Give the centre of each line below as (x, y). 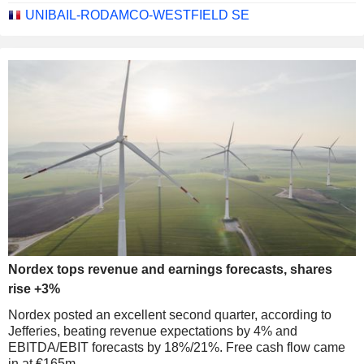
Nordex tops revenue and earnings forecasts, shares (170, 269)
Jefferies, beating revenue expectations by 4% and (153, 331)
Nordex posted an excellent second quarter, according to (170, 314)
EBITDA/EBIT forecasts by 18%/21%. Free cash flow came (177, 347)
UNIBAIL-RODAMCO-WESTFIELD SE (137, 15)
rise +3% (34, 288)
